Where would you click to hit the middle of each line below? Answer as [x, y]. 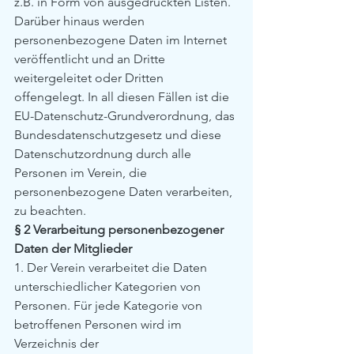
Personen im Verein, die [82, 173]
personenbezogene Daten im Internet [122, 40]
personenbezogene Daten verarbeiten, [125, 192]
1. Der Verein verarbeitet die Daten [112, 267]
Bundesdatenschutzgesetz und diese [119, 135]
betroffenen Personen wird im [100, 324]
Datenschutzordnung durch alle [104, 154]
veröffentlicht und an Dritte [91, 59]
